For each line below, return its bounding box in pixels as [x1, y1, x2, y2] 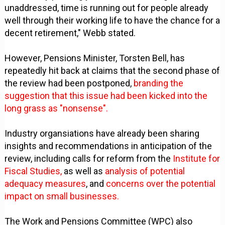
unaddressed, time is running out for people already [5, 2, 209, 13]
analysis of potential [105, 165, 185, 176]
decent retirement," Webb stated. [5, 27, 136, 38]
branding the [134, 77, 184, 88]
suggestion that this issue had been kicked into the [5, 90, 208, 101]
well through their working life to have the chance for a [5, 15, 220, 26]
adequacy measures [5, 178, 86, 189]
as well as [64, 165, 105, 176]
